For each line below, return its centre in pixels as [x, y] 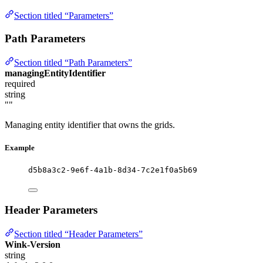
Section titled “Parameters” [64, 16]
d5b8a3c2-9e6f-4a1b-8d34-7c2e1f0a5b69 [113, 170]
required [20, 83]
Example [20, 147]
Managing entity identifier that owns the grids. [90, 124]
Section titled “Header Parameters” [78, 234]
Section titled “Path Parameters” [73, 62]
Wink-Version [33, 244]
